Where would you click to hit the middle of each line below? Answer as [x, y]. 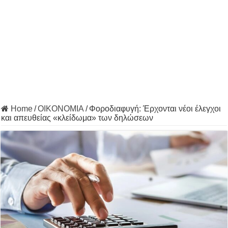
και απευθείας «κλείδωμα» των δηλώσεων [77, 118]
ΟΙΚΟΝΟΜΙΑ [61, 109]
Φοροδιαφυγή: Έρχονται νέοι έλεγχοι [155, 109]
